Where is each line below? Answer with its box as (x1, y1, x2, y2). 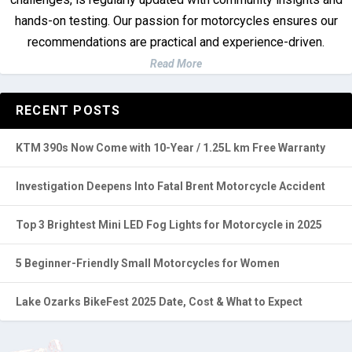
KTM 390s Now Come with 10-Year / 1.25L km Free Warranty (16, 141, 325, 154)
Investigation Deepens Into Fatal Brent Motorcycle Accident (16, 180, 325, 192)
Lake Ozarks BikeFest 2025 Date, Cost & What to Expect (16, 295, 302, 308)
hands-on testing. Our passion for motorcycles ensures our (14, 13, 338, 28)
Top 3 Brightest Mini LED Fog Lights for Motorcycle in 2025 (16, 218, 322, 231)
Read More (150, 57, 202, 70)
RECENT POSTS (16, 103, 121, 118)
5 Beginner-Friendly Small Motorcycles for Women (16, 257, 280, 269)
